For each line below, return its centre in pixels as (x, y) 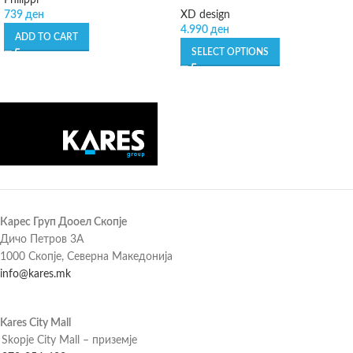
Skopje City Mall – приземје (69, 340)
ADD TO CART (46, 37)
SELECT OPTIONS (230, 52)
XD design (205, 15)
